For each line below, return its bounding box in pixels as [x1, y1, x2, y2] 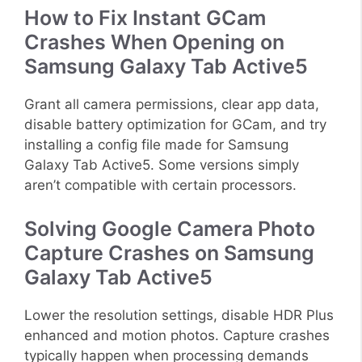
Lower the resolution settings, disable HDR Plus [24, 306, 334, 323]
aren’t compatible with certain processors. [24, 177, 297, 194]
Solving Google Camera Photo [24, 216, 315, 241]
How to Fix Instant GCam [24, 6, 266, 31]
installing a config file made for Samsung [24, 137, 288, 154]
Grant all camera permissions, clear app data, [24, 96, 319, 113]
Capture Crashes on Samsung [24, 240, 314, 265]
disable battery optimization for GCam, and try [24, 116, 326, 133]
